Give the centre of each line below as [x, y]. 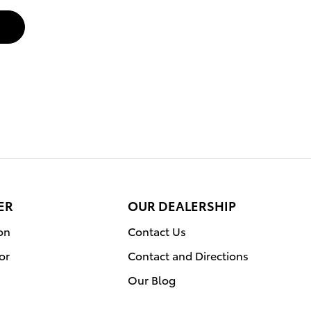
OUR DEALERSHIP [182, 205]
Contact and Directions [188, 255]
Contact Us [157, 230]
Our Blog [152, 279]
